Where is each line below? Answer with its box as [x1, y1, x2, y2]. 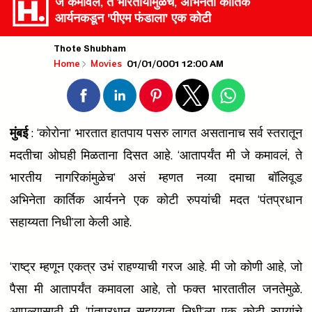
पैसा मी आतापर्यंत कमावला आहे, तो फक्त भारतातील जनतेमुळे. [10, 281, 302, 297]
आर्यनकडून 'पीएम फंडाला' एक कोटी [55, 10, 211, 26]
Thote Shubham [54, 42, 126, 59]
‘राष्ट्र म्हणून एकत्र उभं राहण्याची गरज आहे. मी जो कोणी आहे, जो [10, 258, 302, 275]
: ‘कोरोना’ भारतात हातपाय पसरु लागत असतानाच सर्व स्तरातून [28, 125, 302, 141]
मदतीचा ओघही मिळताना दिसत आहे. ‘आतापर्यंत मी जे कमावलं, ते [10, 147, 302, 164]
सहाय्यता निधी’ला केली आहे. [10, 214, 135, 231]
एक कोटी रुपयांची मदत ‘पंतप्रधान [125, 192, 303, 208]
